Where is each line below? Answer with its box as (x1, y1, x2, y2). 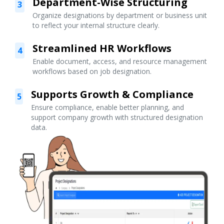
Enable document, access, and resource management (32, 56, 207, 66)
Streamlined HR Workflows (32, 41, 172, 55)
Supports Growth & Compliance (31, 87, 194, 101)
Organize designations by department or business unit (32, 10, 207, 20)
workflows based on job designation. (32, 66, 152, 76)
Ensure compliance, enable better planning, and (31, 102, 184, 112)
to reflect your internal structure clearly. (32, 20, 159, 30)
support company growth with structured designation (31, 112, 203, 122)
